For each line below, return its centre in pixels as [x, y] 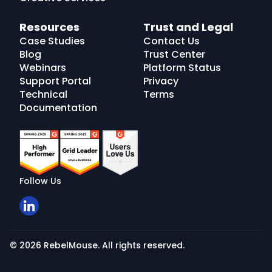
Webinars [43, 68]
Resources [49, 27]
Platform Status [182, 68]
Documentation [58, 108]
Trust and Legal [188, 27]
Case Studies [52, 41]
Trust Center [174, 55]
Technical [43, 95]
